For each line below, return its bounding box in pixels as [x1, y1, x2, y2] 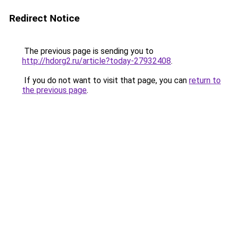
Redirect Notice [9, 12, 80, 24]
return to [189, 75, 221, 85]
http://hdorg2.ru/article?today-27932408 [22, 56, 171, 66]
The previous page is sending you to [22, 46, 154, 56]
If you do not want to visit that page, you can [22, 75, 189, 85]
